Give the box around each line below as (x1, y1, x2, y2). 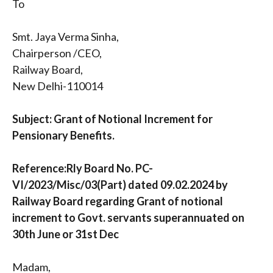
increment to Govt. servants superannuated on (12, 210, 244, 224)
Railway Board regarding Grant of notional (12, 194, 223, 208)
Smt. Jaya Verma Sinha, (12, 29, 119, 43)
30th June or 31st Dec (12, 227, 119, 241)
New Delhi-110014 (12, 79, 103, 93)
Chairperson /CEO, (12, 46, 102, 60)
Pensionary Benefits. (12, 128, 115, 142)
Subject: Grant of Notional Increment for (12, 112, 213, 126)
